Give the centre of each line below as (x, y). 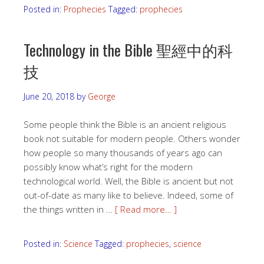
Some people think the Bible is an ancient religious (125, 124)
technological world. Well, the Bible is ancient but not (128, 181)
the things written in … (69, 209)
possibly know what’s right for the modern (108, 167)
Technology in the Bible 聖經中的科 (128, 50)
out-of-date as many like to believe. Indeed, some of (128, 195)
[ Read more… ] (146, 209)
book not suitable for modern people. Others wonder (132, 138)
